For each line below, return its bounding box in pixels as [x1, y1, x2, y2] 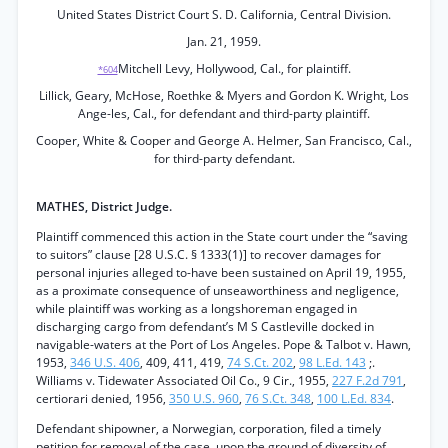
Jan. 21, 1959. [187, 33, 261, 50]
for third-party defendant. [153, 150, 295, 167]
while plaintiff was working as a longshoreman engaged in [36, 300, 357, 317]
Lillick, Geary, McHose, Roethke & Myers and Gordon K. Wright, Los [39, 87, 409, 104]
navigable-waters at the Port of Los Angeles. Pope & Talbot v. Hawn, [36, 336, 411, 353]
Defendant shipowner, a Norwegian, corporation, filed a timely [36, 420, 381, 437]
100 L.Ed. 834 [317, 390, 391, 407]
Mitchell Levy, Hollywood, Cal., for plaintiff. [117, 60, 351, 77]
